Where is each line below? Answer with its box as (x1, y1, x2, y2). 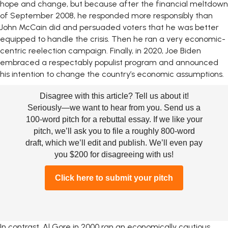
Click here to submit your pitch (55, 174, 173, 183)
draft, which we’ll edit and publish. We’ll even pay (25, 138, 203, 148)
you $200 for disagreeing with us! (54, 150, 174, 159)
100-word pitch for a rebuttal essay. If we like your (25, 115, 203, 124)
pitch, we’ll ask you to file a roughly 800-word (33, 127, 195, 136)
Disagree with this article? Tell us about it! (39, 92, 189, 101)
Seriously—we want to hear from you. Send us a (27, 103, 201, 112)
